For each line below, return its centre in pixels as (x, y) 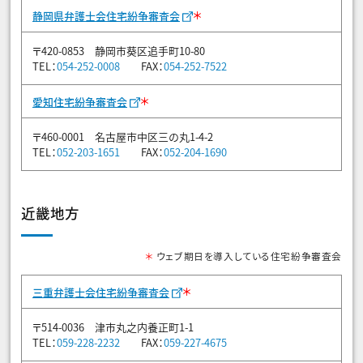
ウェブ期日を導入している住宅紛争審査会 (248, 255)
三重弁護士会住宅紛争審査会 (101, 292)
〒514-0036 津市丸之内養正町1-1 (113, 327)
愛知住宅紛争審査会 (80, 101)
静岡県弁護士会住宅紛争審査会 (106, 15)
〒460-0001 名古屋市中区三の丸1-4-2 (123, 136)
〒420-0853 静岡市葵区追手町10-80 (119, 50)
